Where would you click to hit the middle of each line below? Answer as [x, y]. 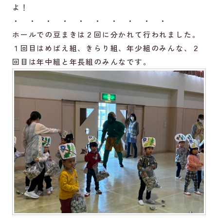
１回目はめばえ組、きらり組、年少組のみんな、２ [106, 48]
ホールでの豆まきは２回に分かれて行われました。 [106, 35]
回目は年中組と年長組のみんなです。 [82, 62]
